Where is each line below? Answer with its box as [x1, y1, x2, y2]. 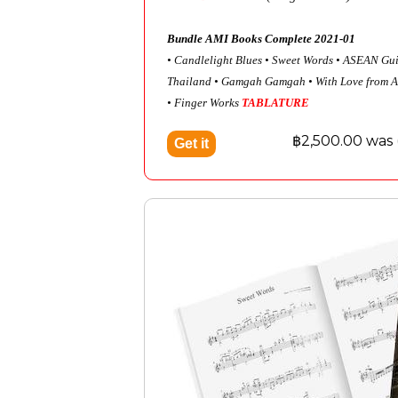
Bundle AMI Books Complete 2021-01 [167, 31, 355, 45]
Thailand [167, 74, 211, 88]
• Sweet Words [265, 52, 333, 67]
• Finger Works [167, 95, 242, 109]
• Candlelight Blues [167, 52, 262, 67]
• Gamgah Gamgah [214, 74, 306, 88]
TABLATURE [242, 95, 309, 109]
